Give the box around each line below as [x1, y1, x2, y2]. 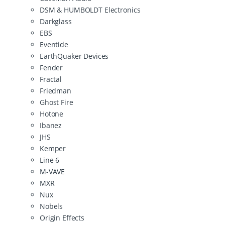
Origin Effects [40, 212, 85, 222]
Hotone [40, 108, 64, 119]
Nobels [40, 201, 63, 211]
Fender [40, 62, 63, 72]
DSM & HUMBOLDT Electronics [40, 5, 141, 15]
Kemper [40, 143, 66, 153]
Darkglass [40, 16, 72, 26]
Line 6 [40, 155, 60, 165]
